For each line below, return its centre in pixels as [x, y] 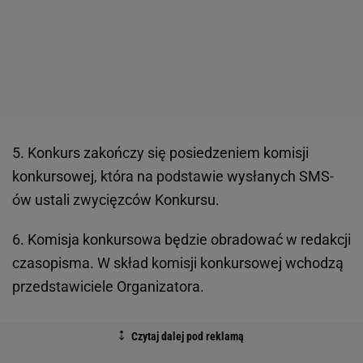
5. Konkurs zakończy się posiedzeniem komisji [160, 152]
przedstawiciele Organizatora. [108, 286]
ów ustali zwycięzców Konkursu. [116, 199]
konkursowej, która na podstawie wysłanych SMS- [173, 176]
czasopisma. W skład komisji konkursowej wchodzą [178, 263]
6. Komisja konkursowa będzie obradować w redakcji [181, 239]
